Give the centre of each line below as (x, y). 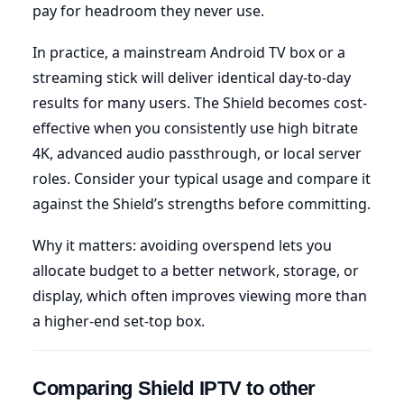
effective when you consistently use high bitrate (195, 128)
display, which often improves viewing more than (200, 295)
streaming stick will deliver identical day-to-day (192, 77)
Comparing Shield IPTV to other (174, 388)
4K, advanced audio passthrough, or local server (197, 153)
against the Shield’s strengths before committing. (202, 203)
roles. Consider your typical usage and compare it (202, 178)
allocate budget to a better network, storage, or (196, 270)
